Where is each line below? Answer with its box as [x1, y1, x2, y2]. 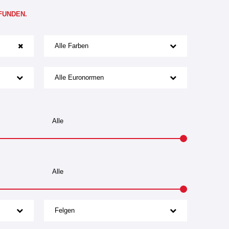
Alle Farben [55, 41, 88, 50]
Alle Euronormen [55, 73, 104, 81]
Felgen [55, 206, 75, 214]
